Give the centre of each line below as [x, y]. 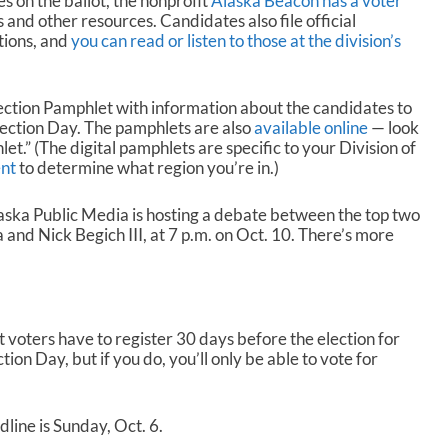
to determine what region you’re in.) [147, 168]
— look [393, 128]
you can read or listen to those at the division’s [235, 40]
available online [310, 128]
